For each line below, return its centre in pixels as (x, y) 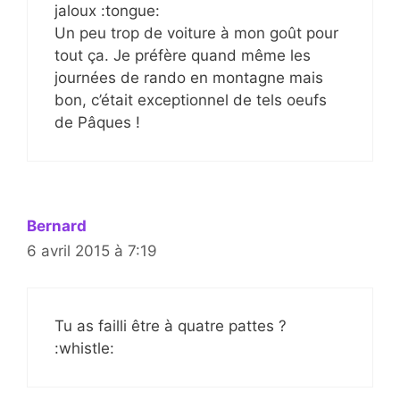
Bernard (57, 226)
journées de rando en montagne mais (189, 78)
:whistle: (84, 348)
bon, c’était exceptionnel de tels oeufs (191, 100)
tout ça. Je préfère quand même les (183, 56)
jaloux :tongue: (107, 11)
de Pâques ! (97, 123)
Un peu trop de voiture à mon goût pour (196, 33)
